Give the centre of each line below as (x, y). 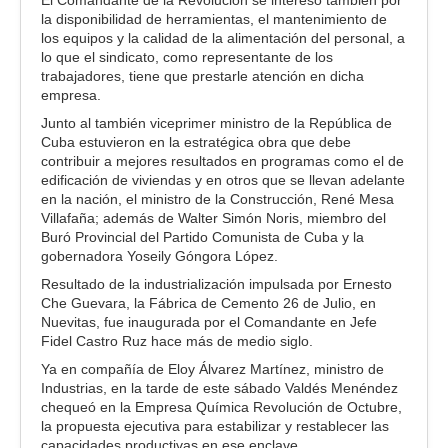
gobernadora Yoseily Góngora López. (159, 255)
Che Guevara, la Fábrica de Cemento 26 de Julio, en (208, 302)
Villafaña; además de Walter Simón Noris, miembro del (213, 217)
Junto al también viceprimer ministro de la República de (216, 122)
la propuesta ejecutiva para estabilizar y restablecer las (215, 425)
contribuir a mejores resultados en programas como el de (222, 160)
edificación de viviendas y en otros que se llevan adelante (223, 179)
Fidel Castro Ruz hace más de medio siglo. (177, 340)
